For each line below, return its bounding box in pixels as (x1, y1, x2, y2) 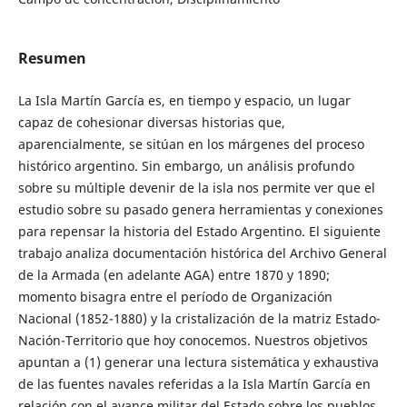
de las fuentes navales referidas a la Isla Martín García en (17, 374, 371, 392)
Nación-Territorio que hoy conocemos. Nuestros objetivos (17, 331, 368, 349)
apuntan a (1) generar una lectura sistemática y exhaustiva (17, 352, 379, 371)
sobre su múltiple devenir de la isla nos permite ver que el (17, 178, 375, 196)
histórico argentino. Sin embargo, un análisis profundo (17, 156, 354, 174)
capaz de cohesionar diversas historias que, (17, 113, 285, 131)
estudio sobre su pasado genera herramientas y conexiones (17, 200, 383, 218)
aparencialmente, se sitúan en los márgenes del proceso (17, 134, 364, 153)
